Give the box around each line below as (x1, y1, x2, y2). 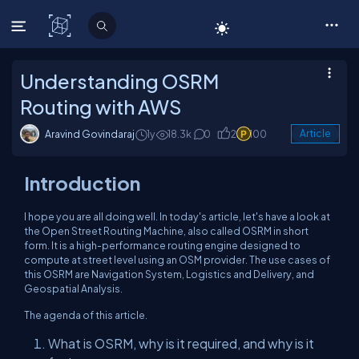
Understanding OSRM (20, 69, 219, 93)
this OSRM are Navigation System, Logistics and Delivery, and (24, 268, 314, 280)
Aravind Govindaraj (45, 127, 135, 140)
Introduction (24, 171, 140, 195)
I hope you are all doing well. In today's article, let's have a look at (24, 210, 330, 223)
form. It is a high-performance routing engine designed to (24, 239, 301, 252)
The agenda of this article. (24, 309, 147, 321)
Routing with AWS (20, 95, 181, 119)
